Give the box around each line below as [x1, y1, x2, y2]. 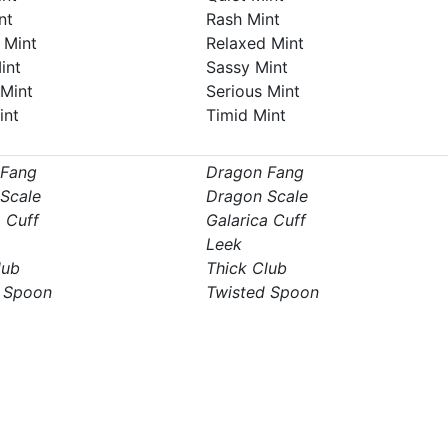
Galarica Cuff [205, 210, 306, 230]
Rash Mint [205, 9, 280, 29]
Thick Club [205, 258, 287, 278]
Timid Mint [205, 105, 286, 125]
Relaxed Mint [205, 33, 304, 53]
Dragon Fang [205, 162, 304, 182]
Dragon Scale [205, 186, 308, 206]
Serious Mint [205, 81, 300, 101]
